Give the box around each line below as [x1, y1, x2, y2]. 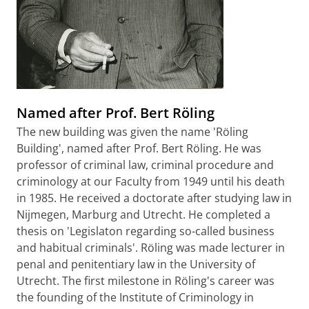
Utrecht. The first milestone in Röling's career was [17, 273, 275, 288]
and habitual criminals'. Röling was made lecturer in [17, 240, 285, 255]
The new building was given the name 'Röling [17, 124, 248, 139]
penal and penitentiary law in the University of [17, 257, 255, 272]
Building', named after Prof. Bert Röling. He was [17, 141, 261, 156]
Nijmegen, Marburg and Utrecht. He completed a [17, 207, 270, 222]
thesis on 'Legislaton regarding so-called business [17, 223, 275, 239]
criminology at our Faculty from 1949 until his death [17, 174, 285, 189]
